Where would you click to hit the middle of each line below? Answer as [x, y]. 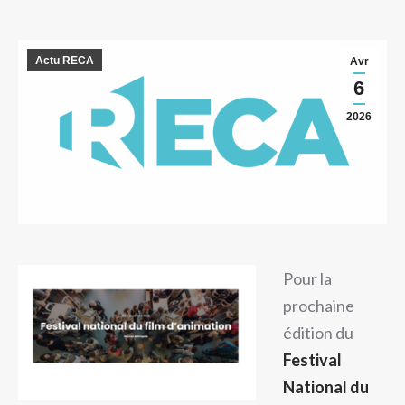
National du [326, 387]
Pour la [307, 278]
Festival [312, 360]
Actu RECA [65, 61]
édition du [318, 333]
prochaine [319, 306]
